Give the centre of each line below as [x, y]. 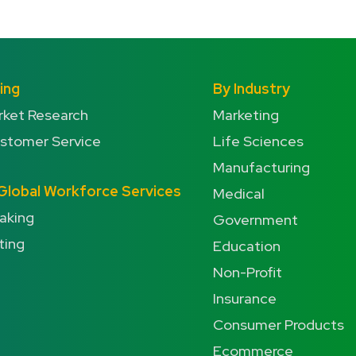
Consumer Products [279, 325]
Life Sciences [258, 141]
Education [247, 246]
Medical [239, 193]
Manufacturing [261, 167]
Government [255, 220]
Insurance [245, 298]
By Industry [252, 89]
